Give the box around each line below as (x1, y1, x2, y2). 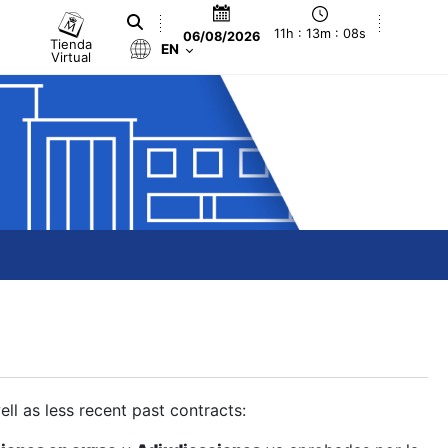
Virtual (51, 48, 92, 65)
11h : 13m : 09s (274, 26, 367, 42)
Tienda (50, 35, 93, 52)
